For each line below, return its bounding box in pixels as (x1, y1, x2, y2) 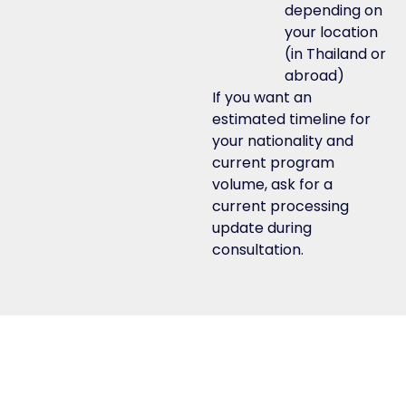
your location (285, 22, 378, 43)
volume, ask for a (212, 174, 333, 196)
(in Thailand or (285, 43, 386, 65)
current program (212, 152, 334, 174)
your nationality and (212, 130, 353, 152)
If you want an (212, 87, 312, 109)
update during (212, 217, 312, 239)
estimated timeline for (212, 109, 371, 130)
